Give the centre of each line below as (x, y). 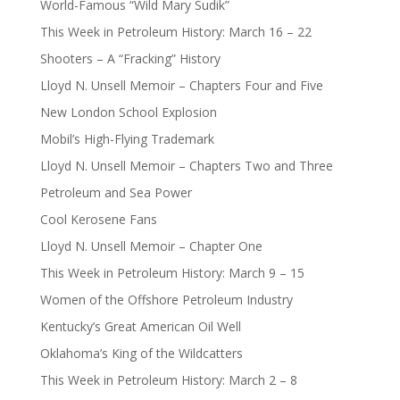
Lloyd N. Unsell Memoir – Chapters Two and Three (186, 165)
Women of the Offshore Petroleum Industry (166, 299)
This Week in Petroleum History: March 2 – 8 (168, 379)
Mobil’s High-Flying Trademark (127, 138)
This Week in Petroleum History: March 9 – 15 (172, 272)
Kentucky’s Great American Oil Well (140, 326)
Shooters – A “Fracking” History (130, 58)
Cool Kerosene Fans (98, 219)
